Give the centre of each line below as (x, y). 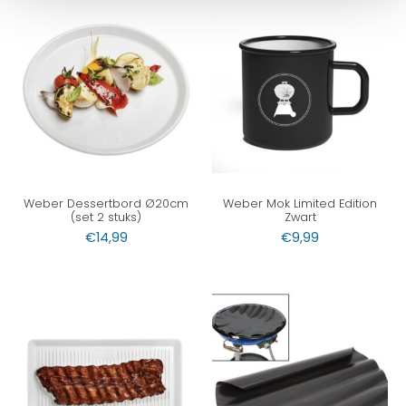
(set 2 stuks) (106, 217)
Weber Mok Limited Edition (300, 204)
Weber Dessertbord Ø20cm (106, 204)
